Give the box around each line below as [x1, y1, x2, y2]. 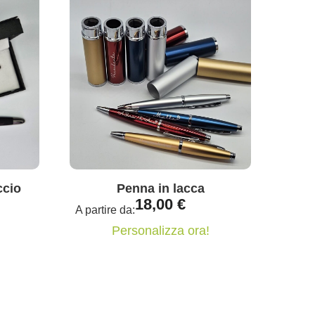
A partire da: [75, 204, 136, 217]
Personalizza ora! [111, 224, 210, 238]
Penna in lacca [116, 181, 205, 196]
